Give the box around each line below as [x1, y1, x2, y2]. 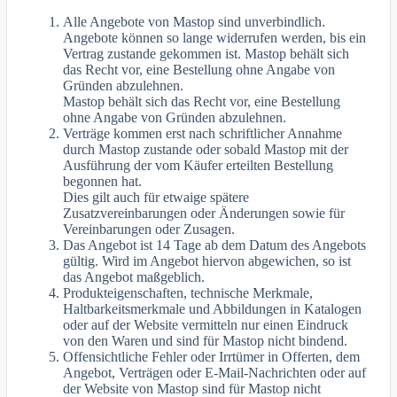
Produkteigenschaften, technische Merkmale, [63, 285, 314, 301]
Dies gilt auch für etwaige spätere [63, 190, 250, 206]
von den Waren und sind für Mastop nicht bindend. [63, 333, 348, 349]
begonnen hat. [63, 174, 143, 190]
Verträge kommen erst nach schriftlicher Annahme [63, 126, 343, 142]
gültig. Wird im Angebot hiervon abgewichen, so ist [63, 253, 352, 269]
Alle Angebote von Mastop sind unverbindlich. [63, 14, 326, 30]
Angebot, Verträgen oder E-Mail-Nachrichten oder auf [63, 365, 367, 381]
